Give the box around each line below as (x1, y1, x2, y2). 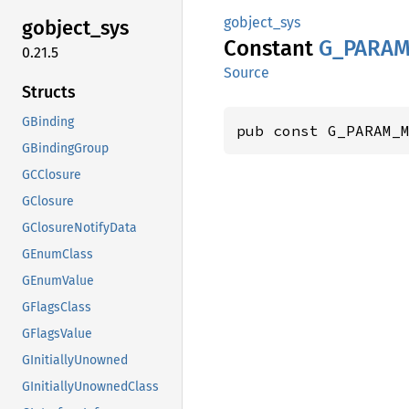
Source (224, 64, 269, 81)
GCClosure (22, 166, 81, 183)
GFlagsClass (22, 299, 91, 315)
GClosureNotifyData (22, 219, 137, 236)
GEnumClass (22, 246, 93, 262)
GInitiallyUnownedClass (22, 378, 159, 394)
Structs (22, 81, 76, 102)
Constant (224, 36, 319, 61)
